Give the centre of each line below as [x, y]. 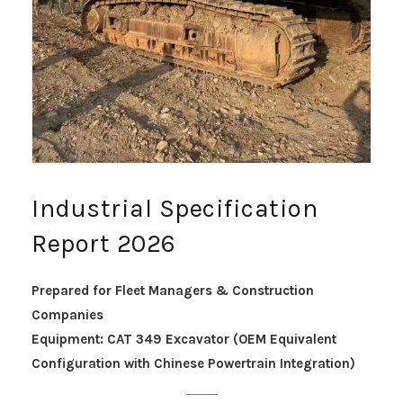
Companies [67, 314]
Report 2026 [104, 243]
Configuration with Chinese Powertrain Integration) [193, 363]
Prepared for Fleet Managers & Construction [173, 290]
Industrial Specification [175, 208]
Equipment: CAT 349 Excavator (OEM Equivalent [184, 339]
